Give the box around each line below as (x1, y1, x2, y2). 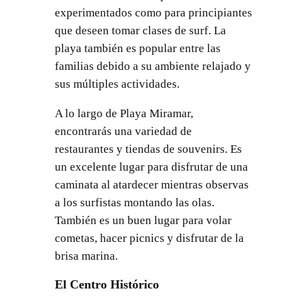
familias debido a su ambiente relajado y (54, 60, 251, 73)
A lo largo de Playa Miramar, (54, 107, 193, 121)
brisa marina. (54, 249, 118, 263)
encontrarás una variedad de (54, 125, 192, 138)
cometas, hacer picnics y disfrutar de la (54, 232, 244, 245)
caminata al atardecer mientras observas (54, 178, 249, 192)
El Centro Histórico (54, 278, 159, 292)
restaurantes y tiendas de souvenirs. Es (54, 143, 242, 156)
